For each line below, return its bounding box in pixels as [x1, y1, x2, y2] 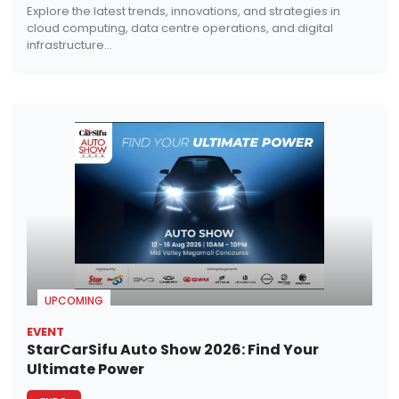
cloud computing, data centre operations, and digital [27, 19, 333, 37]
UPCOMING [45, 293, 103, 309]
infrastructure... [27, 36, 112, 53]
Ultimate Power [27, 359, 144, 380]
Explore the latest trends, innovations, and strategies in [27, 2, 340, 20]
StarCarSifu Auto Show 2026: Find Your [27, 339, 319, 361]
